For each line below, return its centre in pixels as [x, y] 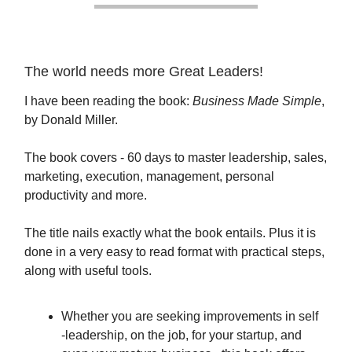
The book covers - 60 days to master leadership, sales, [176, 157]
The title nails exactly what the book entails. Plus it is [170, 233]
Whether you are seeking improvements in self [190, 316]
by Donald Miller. [71, 119]
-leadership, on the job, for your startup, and [181, 335]
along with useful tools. [88, 270]
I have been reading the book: [108, 101]
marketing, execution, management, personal [149, 176]
